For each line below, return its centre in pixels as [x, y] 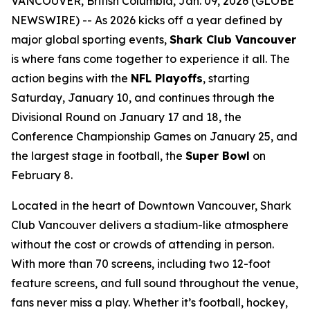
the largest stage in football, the [98, 155]
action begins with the [71, 78]
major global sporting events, [90, 39]
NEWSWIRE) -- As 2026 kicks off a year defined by [147, 20]
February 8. [42, 175]
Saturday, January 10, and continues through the [143, 97]
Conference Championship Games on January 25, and [154, 136]
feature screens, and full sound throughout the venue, [155, 283]
